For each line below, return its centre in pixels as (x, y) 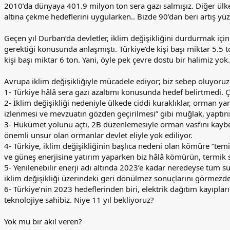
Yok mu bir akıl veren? (43, 222)
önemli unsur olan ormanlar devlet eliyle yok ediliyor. (98, 135)
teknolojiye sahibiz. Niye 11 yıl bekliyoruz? (79, 200)
